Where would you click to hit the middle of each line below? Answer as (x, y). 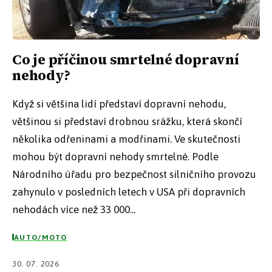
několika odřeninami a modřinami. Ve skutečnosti (126, 139)
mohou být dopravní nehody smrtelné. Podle (115, 157)
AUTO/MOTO (41, 237)
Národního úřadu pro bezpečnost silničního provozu (134, 175)
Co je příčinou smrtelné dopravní (126, 60)
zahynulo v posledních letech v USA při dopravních (129, 192)
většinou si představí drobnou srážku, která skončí (127, 122)
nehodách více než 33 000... (74, 210)
